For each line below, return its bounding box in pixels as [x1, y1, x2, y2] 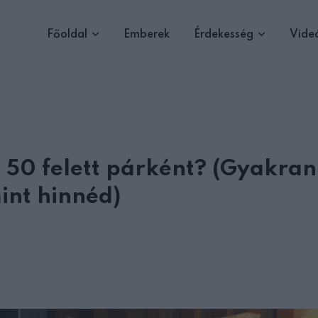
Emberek [124, 29, 170, 40]
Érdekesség [194, 29, 253, 40]
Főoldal [47, 29, 87, 40]
